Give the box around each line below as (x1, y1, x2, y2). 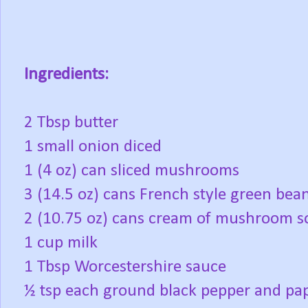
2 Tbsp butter (24, 114, 118, 132)
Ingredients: (24, 66, 109, 84)
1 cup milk (24, 234, 98, 252)
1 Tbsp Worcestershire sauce (24, 258, 226, 276)
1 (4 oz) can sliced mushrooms (24, 162, 239, 180)
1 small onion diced (24, 138, 162, 156)
